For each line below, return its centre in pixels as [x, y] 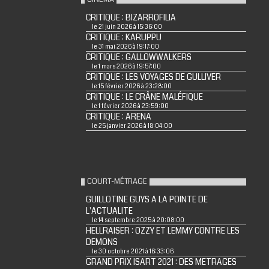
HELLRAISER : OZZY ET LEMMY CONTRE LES [162, 231]
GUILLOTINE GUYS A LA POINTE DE [147, 199]
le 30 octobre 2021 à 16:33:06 [132, 251]
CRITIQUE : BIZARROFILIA [131, 17]
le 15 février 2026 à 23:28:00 [131, 86]
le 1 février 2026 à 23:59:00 [130, 106]
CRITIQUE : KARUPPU [123, 37]
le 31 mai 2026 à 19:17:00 [125, 47]
